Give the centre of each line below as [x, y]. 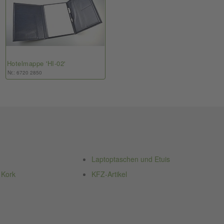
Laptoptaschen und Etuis [131, 159]
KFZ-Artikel [109, 174]
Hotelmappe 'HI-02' [36, 63]
